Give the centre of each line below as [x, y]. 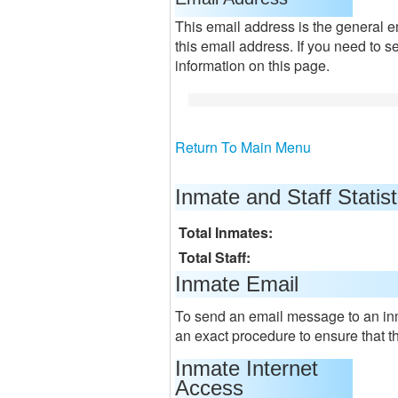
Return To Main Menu [243, 147]
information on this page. [252, 65]
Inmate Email [237, 284]
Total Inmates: [226, 232]
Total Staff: [215, 257]
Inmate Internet [247, 368]
